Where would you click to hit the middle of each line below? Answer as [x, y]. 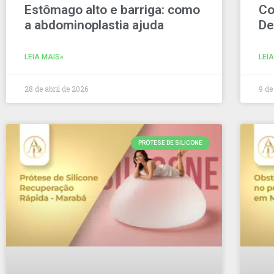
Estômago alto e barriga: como [112, 10]
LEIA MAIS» [44, 57]
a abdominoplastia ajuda [94, 25]
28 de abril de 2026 [56, 89]
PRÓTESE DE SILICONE [171, 143]
